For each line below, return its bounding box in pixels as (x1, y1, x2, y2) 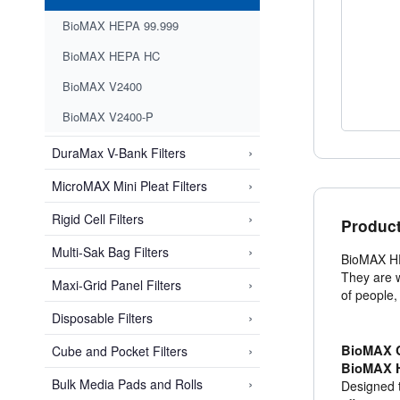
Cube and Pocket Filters (52, 342, 187, 361)
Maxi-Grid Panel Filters (52, 276, 181, 295)
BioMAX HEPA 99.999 (62, 17, 179, 35)
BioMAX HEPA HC (62, 47, 160, 65)
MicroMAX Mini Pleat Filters (52, 177, 207, 196)
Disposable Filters (52, 309, 153, 328)
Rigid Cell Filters (52, 210, 144, 229)
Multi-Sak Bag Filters (52, 243, 169, 262)
